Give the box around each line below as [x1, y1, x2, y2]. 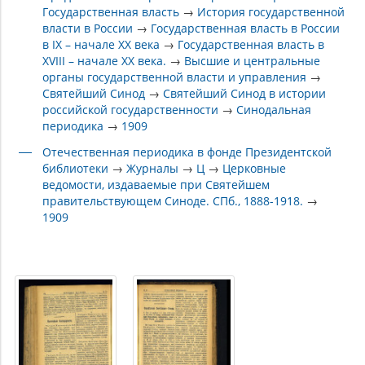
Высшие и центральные [184, 53, 321, 69]
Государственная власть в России [151, 20, 341, 37]
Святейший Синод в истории [163, 86, 327, 102]
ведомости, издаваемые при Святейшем [42, 177, 270, 193]
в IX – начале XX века [42, 37, 164, 53]
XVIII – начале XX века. [42, 53, 170, 69]
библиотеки [42, 161, 109, 177]
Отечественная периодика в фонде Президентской [42, 144, 332, 161]
